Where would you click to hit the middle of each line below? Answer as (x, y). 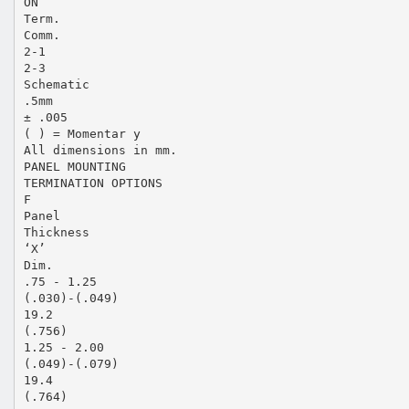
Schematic (56, 84)
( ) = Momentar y (82, 133)
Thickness (56, 232)
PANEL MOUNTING (74, 166)
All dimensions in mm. (100, 150)
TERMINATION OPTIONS (93, 183)
